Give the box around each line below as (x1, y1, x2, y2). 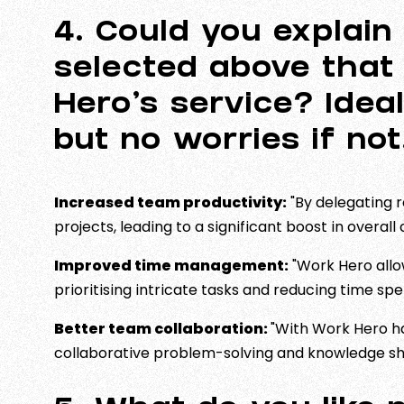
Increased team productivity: (54, 192, 287, 213)
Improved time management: (54, 255, 289, 276)
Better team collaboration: (54, 318, 271, 339)
